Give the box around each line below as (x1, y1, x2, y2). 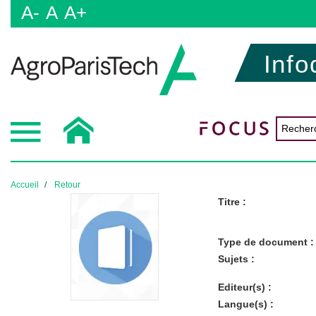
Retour (54, 179, 80, 190)
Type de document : (217, 236, 314, 248)
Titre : (217, 195, 246, 207)
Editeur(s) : (217, 281, 272, 293)
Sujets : (217, 253, 255, 265)
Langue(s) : (217, 298, 274, 310)
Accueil (11, 179, 39, 190)
